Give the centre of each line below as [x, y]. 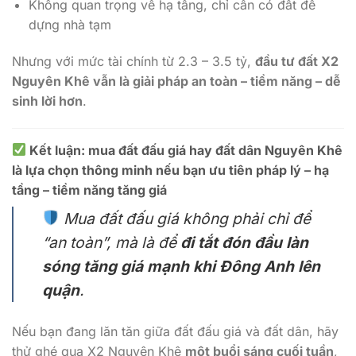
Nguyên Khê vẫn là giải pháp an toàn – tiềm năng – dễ [176, 81]
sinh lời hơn [47, 101]
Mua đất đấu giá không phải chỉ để [185, 218]
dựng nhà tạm [70, 25]
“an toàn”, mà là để [111, 242]
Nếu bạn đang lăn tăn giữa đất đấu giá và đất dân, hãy [175, 331]
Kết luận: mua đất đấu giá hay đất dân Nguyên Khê [185, 150]
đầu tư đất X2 [297, 61]
